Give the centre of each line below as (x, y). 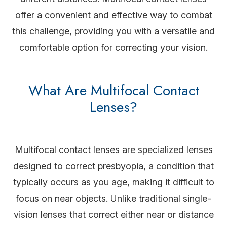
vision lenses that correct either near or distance (113, 215)
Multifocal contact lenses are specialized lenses (113, 150)
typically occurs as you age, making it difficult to (113, 182)
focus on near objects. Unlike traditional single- (113, 199)
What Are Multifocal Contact (113, 91)
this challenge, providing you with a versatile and (113, 31)
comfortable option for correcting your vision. (113, 48)
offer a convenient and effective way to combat (113, 15)
